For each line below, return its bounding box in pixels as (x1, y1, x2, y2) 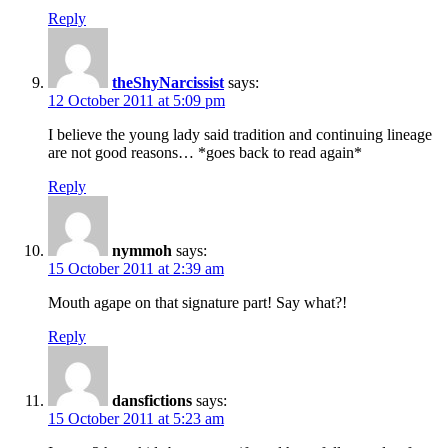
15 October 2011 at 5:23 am (48, 409, 224, 427)
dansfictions (112, 391, 192, 409)
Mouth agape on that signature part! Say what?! (48, 293, 347, 311)
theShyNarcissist (112, 73, 224, 91)
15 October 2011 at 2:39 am (48, 259, 224, 277)
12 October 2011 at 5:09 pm (48, 91, 225, 109)
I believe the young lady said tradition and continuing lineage (48, 125, 432, 143)
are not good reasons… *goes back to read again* (48, 143, 362, 161)
